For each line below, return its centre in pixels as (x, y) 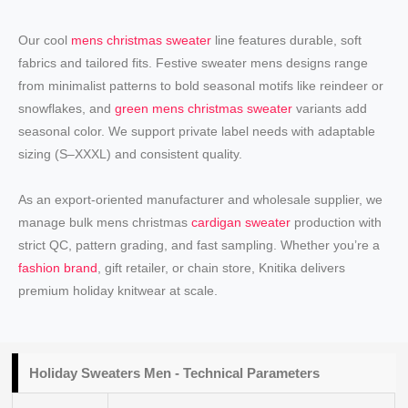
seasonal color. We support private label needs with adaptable (197, 132)
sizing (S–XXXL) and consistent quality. (131, 154)
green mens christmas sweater (204, 109)
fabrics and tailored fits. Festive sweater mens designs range (194, 63)
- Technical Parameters (246, 373)
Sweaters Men (127, 373)
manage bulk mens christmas (105, 222)
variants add (330, 109)
